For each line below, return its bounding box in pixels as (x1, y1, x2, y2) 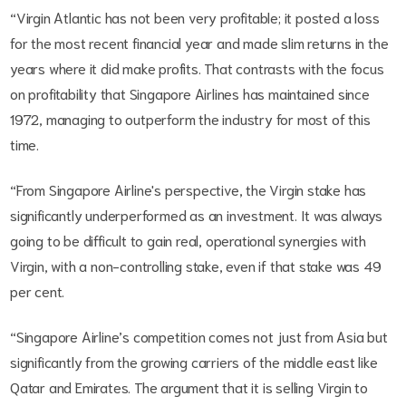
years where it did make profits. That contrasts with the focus (10, 57, 384, 77)
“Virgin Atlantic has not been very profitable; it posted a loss (10, 6, 380, 26)
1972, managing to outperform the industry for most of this (10, 108, 371, 128)
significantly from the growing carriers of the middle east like (10, 351, 378, 371)
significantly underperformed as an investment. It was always (10, 204, 382, 224)
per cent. (10, 280, 65, 300)
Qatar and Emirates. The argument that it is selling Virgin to (10, 376, 368, 396)
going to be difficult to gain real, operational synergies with (10, 229, 366, 249)
